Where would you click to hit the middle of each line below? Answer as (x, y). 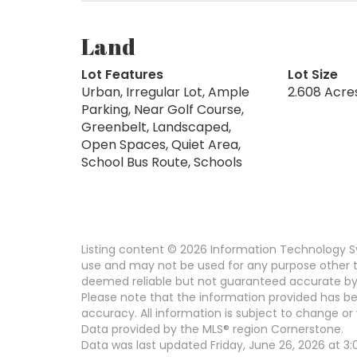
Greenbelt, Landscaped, (156, 127)
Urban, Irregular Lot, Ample (165, 92)
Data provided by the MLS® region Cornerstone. (212, 329)
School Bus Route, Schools (162, 162)
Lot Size (312, 74)
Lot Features (122, 74)
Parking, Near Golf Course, (163, 109)
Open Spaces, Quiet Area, (161, 144)
